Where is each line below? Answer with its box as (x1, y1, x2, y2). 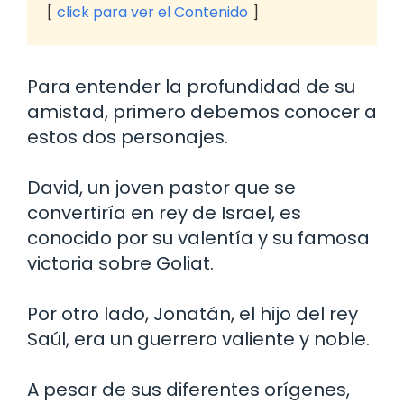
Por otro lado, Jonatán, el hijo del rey (27, 300, 358, 326)
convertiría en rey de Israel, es (27, 199, 301, 225)
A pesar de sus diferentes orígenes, (27, 376, 350, 402)
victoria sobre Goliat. (27, 250, 214, 276)
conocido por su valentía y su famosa (27, 225, 370, 251)
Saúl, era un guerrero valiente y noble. (27, 326, 370, 352)
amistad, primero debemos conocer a (27, 98, 377, 124)
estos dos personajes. (27, 124, 228, 150)
